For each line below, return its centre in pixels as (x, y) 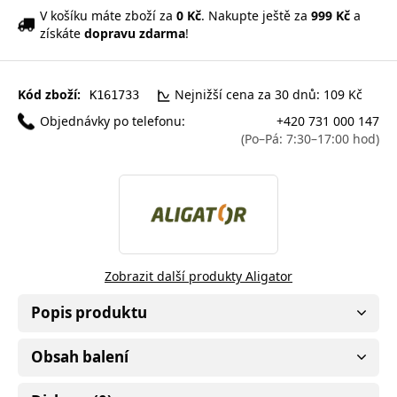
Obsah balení (80, 356)
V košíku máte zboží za (108, 15)
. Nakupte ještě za (256, 15)
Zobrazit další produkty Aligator (198, 276)
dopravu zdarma (135, 33)
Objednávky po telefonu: (113, 121)
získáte (62, 33)
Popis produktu (89, 312)
